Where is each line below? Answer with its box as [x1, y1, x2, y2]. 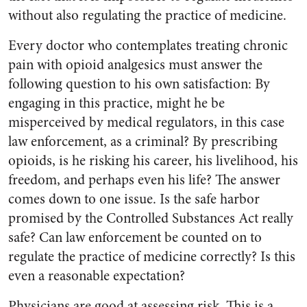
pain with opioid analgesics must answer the [8, 55, 262, 75]
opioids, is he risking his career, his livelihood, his [8, 151, 298, 171]
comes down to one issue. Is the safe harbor [8, 189, 260, 209]
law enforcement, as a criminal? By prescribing [8, 132, 278, 151]
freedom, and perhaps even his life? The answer [8, 170, 280, 190]
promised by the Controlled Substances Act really [8, 208, 293, 228]
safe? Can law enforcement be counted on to [8, 228, 262, 247]
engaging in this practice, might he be [8, 93, 225, 113]
